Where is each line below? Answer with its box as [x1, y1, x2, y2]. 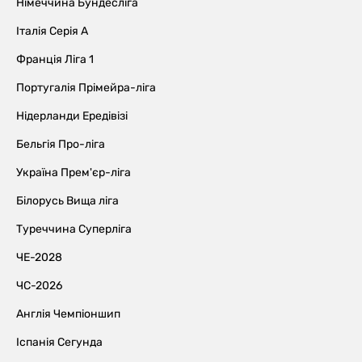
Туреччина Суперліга [16, 221, 132, 236]
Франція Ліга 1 [16, 52, 94, 66]
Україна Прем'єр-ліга [16, 165, 131, 179]
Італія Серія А [16, 23, 88, 38]
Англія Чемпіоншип [16, 306, 120, 321]
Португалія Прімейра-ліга [16, 80, 156, 95]
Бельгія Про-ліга [16, 137, 105, 151]
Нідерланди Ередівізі [16, 108, 128, 123]
